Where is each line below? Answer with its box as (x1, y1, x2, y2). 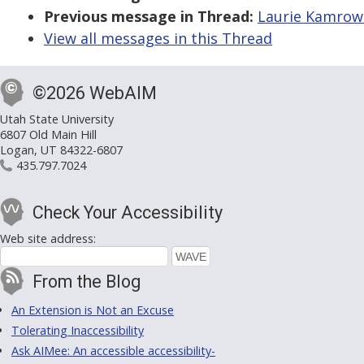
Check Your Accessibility (32, 202, 223, 223)
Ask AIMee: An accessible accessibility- (11, 343, 215, 359)
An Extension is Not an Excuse (11, 302, 174, 318)
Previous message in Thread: (44, 6, 253, 27)
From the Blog (32, 271, 141, 292)
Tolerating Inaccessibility (11, 323, 144, 339)
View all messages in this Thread (44, 28, 272, 49)
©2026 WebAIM (32, 83, 157, 104)
